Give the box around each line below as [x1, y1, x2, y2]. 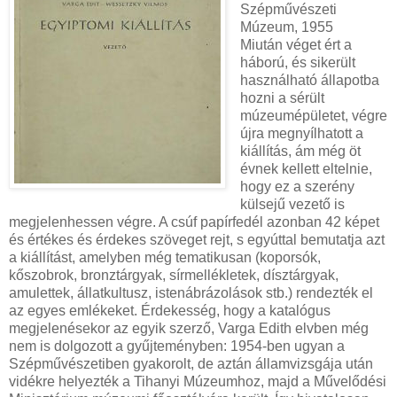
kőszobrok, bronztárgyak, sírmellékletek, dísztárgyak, [9, 268, 339, 284]
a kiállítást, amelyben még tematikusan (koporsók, [9, 250, 321, 266]
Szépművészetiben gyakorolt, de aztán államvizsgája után [9, 356, 373, 372]
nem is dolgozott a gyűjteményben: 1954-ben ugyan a [9, 339, 345, 354]
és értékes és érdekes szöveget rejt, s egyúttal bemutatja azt [9, 232, 385, 248]
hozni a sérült [239, 90, 324, 106]
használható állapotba [239, 73, 379, 89]
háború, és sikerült [239, 55, 355, 71]
